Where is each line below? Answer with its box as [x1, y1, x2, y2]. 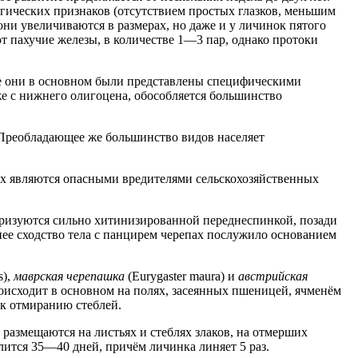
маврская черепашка [14, 269, 125, 284]
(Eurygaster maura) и [125, 269, 238, 284]
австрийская [238, 269, 308, 284]
